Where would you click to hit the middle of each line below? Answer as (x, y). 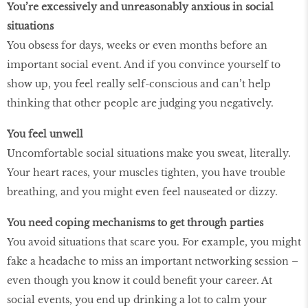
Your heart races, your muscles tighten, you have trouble (146, 172)
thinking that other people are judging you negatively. (140, 103)
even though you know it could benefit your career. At (140, 280)
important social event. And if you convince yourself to (144, 65)
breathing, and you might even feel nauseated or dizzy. (142, 191)
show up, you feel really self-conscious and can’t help (139, 84)
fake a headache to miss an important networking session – (153, 261)
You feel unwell (45, 134)
